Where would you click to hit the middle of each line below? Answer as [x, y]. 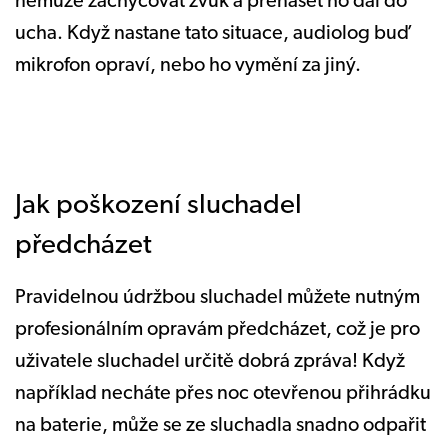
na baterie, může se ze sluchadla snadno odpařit [220, 425]
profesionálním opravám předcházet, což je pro [217, 329]
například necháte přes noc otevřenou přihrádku [223, 393]
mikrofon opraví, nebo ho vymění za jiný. [190, 65]
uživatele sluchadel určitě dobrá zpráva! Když [210, 361]
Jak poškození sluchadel [158, 205]
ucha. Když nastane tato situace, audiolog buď [213, 33]
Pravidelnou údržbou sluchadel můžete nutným [217, 297]
